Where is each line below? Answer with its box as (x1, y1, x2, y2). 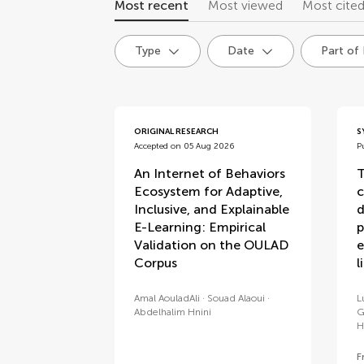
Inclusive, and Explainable (134, 201, 290, 217)
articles (114, 106, 201, 136)
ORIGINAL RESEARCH (134, 127, 219, 136)
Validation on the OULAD (134, 237, 289, 253)
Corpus (134, 255, 178, 271)
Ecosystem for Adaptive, (134, 184, 284, 199)
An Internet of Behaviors (134, 166, 286, 181)
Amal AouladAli (134, 292, 201, 304)
